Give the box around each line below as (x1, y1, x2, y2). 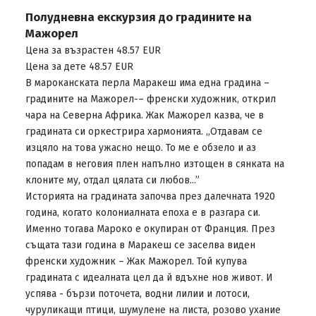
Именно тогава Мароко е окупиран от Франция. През (25, 223, 275, 235)
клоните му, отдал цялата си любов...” (25, 174, 200, 186)
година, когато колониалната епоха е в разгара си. (25, 207, 260, 219)
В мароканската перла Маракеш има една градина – (25, 77, 269, 89)
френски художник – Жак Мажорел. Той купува (25, 255, 247, 267)
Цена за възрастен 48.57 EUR (25, 44, 161, 56)
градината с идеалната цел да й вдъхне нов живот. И (25, 272, 273, 284)
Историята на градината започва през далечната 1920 (25, 190, 275, 202)
